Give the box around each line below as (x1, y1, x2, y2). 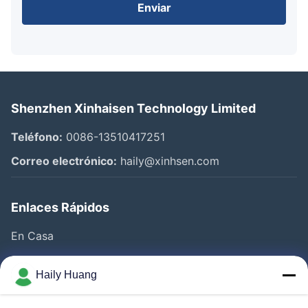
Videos (11, 276, 47, 291)
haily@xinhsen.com (117, 153, 219, 168)
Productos (11, 252, 65, 267)
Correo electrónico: (11, 153, 117, 168)
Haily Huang (36, 269, 97, 280)
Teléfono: (11, 129, 63, 144)
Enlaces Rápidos (11, 199, 109, 214)
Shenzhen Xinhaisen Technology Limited (11, 100, 256, 115)
